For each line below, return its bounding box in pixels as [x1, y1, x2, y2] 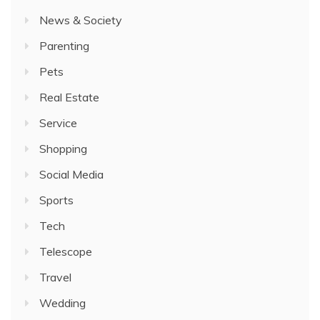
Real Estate [39, 90, 99, 104]
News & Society [39, 13, 122, 27]
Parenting [39, 39, 89, 53]
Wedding [39, 296, 86, 310]
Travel [39, 270, 71, 284]
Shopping [39, 141, 87, 156]
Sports [39, 193, 74, 207]
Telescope [39, 244, 92, 259]
